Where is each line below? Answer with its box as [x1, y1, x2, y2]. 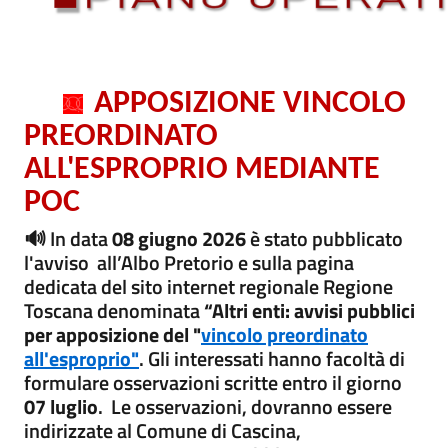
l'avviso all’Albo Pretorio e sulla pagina [24, 247, 354, 278]
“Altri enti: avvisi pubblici [204, 295, 415, 326]
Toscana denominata [24, 295, 204, 326]
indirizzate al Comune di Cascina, [24, 415, 301, 446]
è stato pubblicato [250, 223, 403, 254]
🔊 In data [24, 223, 112, 254]
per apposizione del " [24, 319, 201, 350]
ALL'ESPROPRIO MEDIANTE [24, 154, 380, 186]
